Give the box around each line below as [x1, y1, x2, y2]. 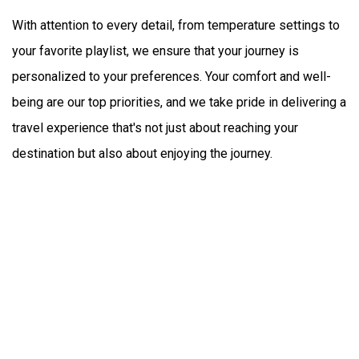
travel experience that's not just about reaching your [12, 119, 298, 135]
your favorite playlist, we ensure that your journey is [12, 42, 299, 58]
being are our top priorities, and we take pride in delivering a [12, 94, 346, 110]
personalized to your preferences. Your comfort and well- [12, 68, 331, 84]
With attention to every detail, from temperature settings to [12, 17, 340, 33]
